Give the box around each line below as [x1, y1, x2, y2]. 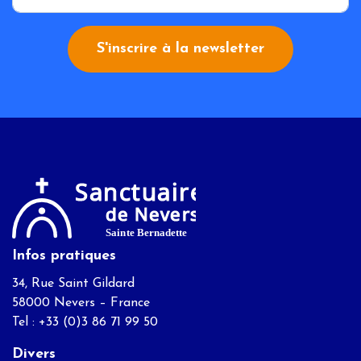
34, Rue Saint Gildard [12, 277, 135, 291]
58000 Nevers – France [12, 297, 150, 310]
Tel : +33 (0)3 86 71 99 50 [12, 316, 158, 330]
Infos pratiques [12, 248, 116, 264]
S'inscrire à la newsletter [97, 41, 264, 57]
